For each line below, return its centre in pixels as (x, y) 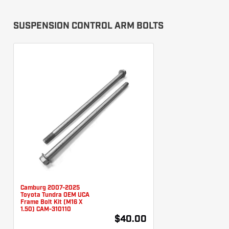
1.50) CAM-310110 (46, 209)
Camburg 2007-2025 (50, 188)
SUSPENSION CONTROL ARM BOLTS (88, 26)
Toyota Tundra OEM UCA (55, 195)
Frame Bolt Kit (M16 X (52, 202)
